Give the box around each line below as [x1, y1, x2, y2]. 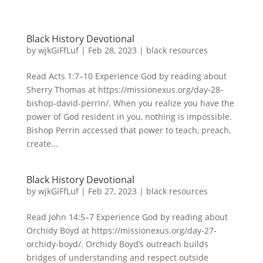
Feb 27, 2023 [87, 186, 137, 197]
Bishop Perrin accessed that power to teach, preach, [26, 124, 231, 136]
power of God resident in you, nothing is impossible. [26, 111, 232, 122]
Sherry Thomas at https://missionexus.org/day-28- [26, 84, 223, 95]
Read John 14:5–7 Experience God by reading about [26, 211, 228, 222]
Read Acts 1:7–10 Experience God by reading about [26, 70, 227, 82]
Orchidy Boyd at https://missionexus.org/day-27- [26, 225, 217, 236]
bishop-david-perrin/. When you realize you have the [26, 97, 234, 109]
